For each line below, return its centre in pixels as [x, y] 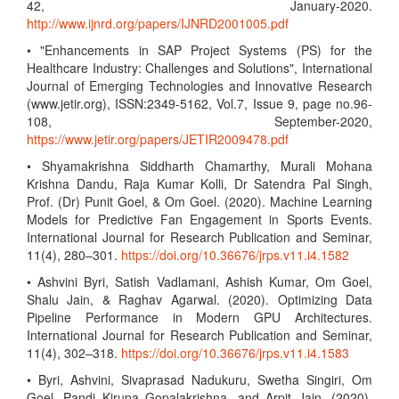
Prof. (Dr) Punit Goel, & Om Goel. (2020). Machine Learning [199, 201]
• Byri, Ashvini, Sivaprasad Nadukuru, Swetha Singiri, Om [199, 379]
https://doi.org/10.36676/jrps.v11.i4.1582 [235, 255]
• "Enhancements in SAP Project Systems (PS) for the [199, 50]
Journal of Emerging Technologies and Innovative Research [199, 85]
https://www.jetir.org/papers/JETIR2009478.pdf [158, 139]
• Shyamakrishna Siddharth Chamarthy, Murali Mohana [199, 166]
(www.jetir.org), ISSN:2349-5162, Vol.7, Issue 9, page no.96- [199, 103]
